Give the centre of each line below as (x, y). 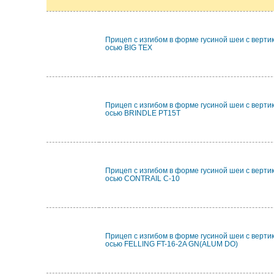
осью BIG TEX (129, 48)
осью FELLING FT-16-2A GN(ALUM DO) (172, 244)
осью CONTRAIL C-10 (143, 179)
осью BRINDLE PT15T (143, 113)
